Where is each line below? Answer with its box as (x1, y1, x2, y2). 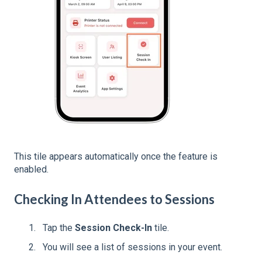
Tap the (43, 222, 75, 234)
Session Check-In (75, 222, 152, 234)
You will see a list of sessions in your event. (43, 242, 222, 253)
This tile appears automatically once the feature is (14, 151, 218, 163)
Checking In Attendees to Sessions (14, 191, 215, 207)
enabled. (14, 164, 49, 175)
